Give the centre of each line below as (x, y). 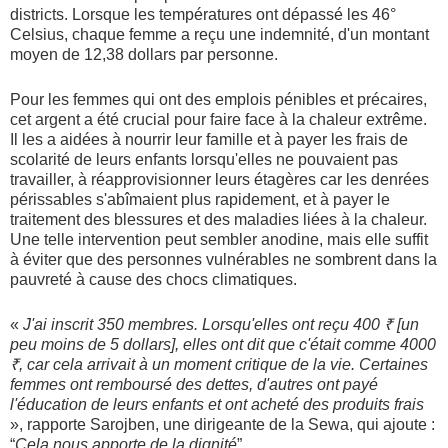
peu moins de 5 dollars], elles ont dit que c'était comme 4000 (223, 345)
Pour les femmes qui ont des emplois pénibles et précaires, (218, 100)
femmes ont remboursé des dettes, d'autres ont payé (194, 385)
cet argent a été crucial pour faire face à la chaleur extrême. (218, 120)
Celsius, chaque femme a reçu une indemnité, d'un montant (219, 35)
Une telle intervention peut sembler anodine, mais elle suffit (219, 240)
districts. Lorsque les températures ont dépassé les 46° (203, 15)
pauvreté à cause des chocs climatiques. (153, 280)
